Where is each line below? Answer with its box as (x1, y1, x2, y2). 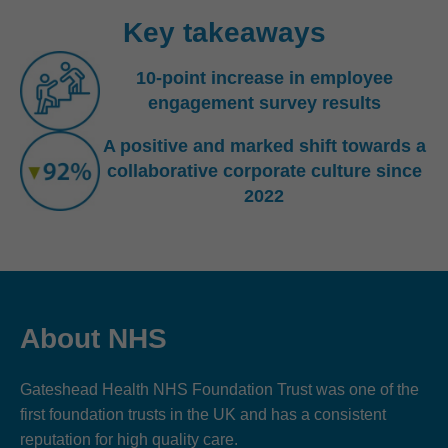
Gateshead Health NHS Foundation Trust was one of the (20, 381, 419, 398)
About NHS (20, 323, 167, 354)
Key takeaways (122, 17, 326, 48)
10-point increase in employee (135, 68, 393, 88)
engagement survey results (147, 93, 381, 113)
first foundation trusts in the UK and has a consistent (20, 406, 386, 423)
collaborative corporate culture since (106, 160, 422, 181)
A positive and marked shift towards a (102, 135, 426, 156)
